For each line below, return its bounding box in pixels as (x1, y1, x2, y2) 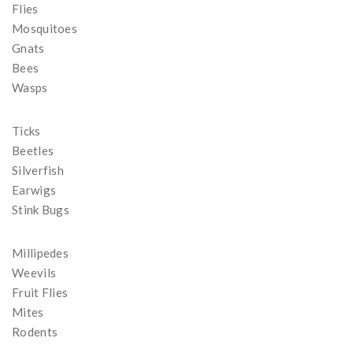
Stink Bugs (12, 203, 69, 217)
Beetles (12, 143, 54, 158)
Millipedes (12, 246, 69, 260)
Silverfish (12, 163, 64, 177)
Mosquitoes (12, 21, 77, 35)
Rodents (12, 325, 58, 339)
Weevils (12, 266, 57, 280)
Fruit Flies (12, 285, 69, 299)
